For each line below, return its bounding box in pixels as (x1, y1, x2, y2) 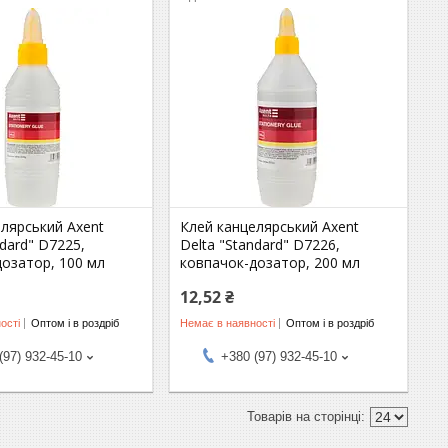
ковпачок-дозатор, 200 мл (180, 253, 361, 272)
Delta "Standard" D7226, (180, 235, 341, 254)
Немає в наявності (180, 316, 276, 329)
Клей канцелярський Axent (180, 217, 360, 236)
